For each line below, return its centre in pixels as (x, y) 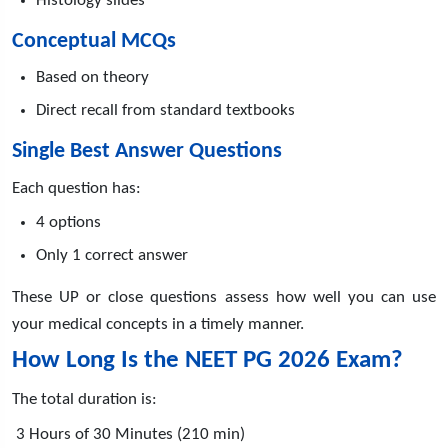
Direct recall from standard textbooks (165, 110)
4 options (68, 222)
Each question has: (76, 188)
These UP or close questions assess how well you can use (224, 297)
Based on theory (92, 77)
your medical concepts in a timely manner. (158, 324)
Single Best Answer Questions (147, 151)
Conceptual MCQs (94, 41)
